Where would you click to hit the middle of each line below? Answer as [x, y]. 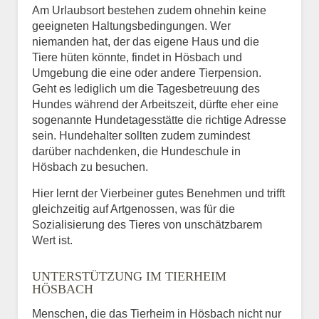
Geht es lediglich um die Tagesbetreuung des [146, 88]
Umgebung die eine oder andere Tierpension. [147, 73]
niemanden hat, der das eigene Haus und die [146, 41]
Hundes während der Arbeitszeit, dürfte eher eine [155, 104]
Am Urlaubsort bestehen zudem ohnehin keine [149, 10]
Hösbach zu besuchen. [90, 167]
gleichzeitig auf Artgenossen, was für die [134, 209]
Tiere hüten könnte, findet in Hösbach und [137, 57]
